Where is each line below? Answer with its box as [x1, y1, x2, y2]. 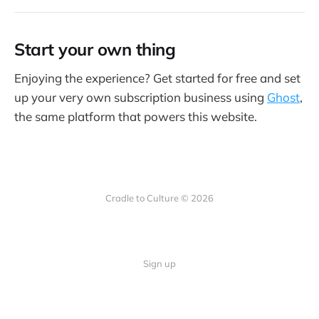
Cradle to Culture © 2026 [105, 192, 214, 204]
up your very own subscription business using [14, 90, 267, 105]
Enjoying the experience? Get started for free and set [14, 70, 300, 86]
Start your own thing [14, 38, 176, 60]
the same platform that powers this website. [14, 109, 257, 125]
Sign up [143, 258, 176, 270]
